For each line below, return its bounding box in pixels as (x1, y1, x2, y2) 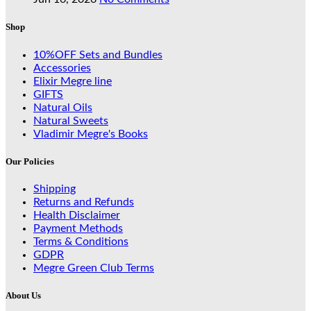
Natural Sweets (33, 115, 108, 126)
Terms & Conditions (33, 235, 128, 247)
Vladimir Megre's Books (33, 128, 148, 140)
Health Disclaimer (33, 209, 120, 221)
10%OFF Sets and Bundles (33, 49, 162, 60)
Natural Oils (33, 101, 92, 113)
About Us (6, 290, 41, 301)
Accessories (33, 62, 91, 74)
